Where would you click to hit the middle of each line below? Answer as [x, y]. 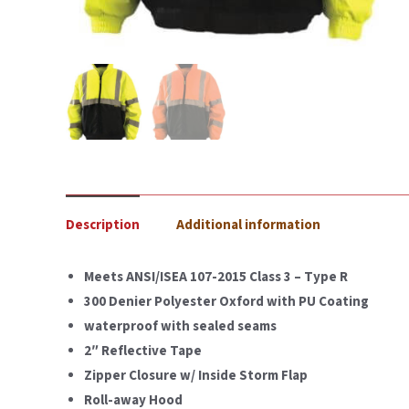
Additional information [248, 225]
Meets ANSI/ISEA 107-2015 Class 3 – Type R [216, 277]
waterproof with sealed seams [180, 326]
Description [103, 225]
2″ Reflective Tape [143, 351]
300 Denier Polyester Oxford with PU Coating [226, 301]
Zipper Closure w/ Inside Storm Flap [196, 375]
